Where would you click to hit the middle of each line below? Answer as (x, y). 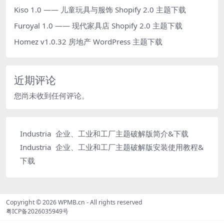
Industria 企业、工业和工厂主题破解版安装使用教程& (112, 147)
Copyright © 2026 (32, 202)
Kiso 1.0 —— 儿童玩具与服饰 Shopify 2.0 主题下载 (100, 9)
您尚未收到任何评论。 (51, 95)
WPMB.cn (71, 202)
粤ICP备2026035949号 (37, 211)
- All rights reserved (114, 202)
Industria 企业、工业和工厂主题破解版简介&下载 (104, 133)
